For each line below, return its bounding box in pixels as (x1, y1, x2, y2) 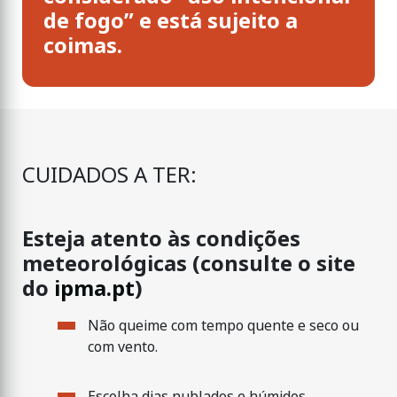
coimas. (43, 30, 122, 62)
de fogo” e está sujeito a (43, 5, 298, 37)
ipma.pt (54, 273, 135, 305)
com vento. (88, 337, 158, 358)
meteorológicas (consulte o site (22, 248, 355, 280)
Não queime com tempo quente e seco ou (88, 315, 359, 337)
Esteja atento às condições (22, 223, 300, 255)
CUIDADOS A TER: (22, 160, 197, 191)
